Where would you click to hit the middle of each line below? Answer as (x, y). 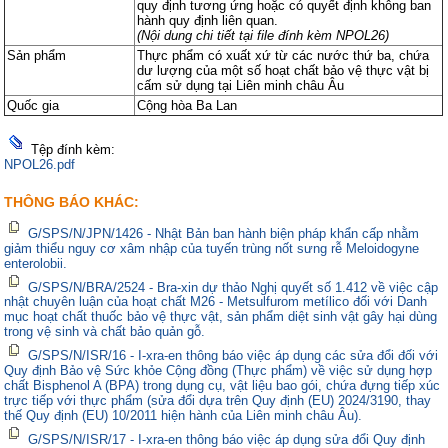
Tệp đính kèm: (73, 149)
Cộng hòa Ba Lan (187, 105)
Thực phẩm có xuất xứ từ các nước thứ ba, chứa (283, 55)
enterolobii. (36, 263)
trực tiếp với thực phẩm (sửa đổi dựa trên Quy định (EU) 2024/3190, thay (218, 401)
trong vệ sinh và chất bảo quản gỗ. (105, 332)
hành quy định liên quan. (208, 20)
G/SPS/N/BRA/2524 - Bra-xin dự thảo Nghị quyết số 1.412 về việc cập (233, 287)
